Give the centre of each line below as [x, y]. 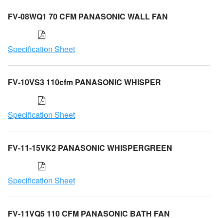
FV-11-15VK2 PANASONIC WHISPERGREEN [90, 147]
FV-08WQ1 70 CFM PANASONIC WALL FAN [88, 16]
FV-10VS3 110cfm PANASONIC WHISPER [84, 82]
